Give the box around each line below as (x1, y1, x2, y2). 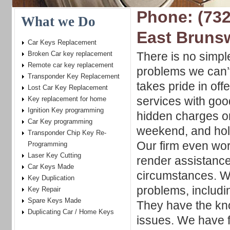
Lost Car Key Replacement (28, 84, 108, 91)
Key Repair (28, 185, 61, 193)
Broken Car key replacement (28, 50, 112, 57)
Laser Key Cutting (28, 151, 81, 159)
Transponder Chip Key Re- (28, 129, 106, 137)
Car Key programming (28, 118, 92, 125)
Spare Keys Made (28, 197, 81, 204)
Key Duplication (28, 174, 74, 182)
